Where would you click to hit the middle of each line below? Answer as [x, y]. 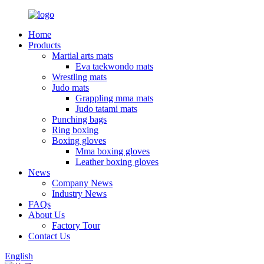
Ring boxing [75, 130]
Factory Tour [76, 225]
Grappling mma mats [114, 98]
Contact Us [49, 236]
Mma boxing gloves [113, 151]
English [19, 256]
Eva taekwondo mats [114, 66]
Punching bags [79, 119]
